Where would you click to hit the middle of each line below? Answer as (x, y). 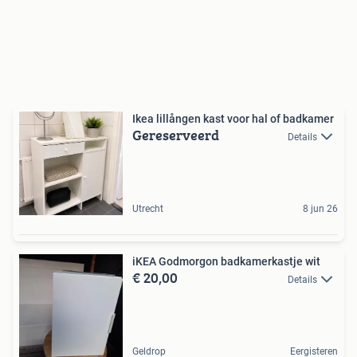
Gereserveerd (176, 135)
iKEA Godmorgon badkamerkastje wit (226, 261)
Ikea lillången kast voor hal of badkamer (233, 119)
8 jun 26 (320, 209)
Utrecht (148, 209)
